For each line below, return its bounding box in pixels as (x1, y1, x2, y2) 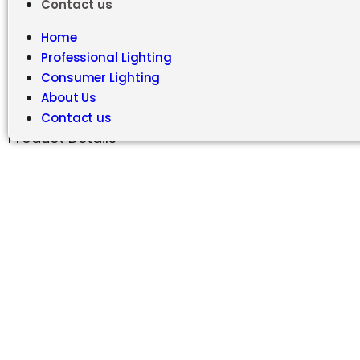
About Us (41, 89, 97, 106)
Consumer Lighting (41, 69, 161, 86)
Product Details (8, 128, 117, 148)
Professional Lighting (41, 49, 172, 66)
